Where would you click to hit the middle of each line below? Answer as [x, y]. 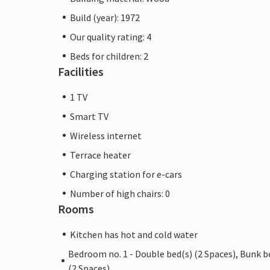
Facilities [81, 71]
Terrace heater [100, 155]
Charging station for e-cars [126, 174]
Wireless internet [106, 135]
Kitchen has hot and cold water [134, 234]
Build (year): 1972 [105, 17]
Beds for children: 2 [109, 56]
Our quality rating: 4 [111, 36]
